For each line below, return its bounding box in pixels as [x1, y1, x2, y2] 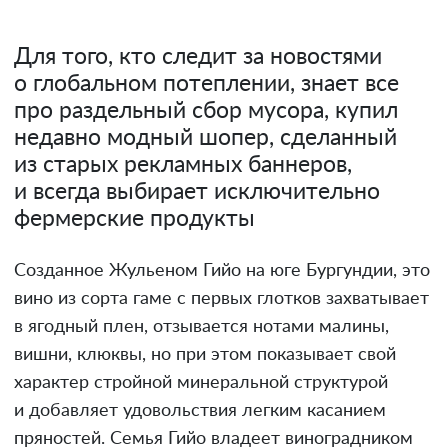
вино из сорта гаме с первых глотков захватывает [14, 289, 429, 308]
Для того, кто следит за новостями [14, 45, 382, 68]
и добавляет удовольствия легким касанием [14, 401, 386, 420]
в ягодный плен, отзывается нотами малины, [14, 317, 389, 336]
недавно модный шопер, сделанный [14, 126, 397, 149]
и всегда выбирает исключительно [14, 180, 380, 203]
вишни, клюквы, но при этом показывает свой [14, 345, 396, 364]
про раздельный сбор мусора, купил [14, 99, 398, 122]
